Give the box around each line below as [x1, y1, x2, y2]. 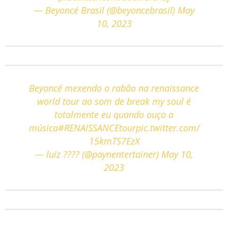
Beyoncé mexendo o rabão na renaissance [29, 81, 199, 94]
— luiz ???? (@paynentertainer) [35, 148, 161, 160]
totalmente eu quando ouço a [54, 108, 174, 121]
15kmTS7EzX [89, 134, 139, 147]
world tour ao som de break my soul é [37, 95, 191, 107]
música [28, 121, 58, 134]
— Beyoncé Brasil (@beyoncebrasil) [34, 4, 178, 16]
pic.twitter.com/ [135, 121, 199, 134]
